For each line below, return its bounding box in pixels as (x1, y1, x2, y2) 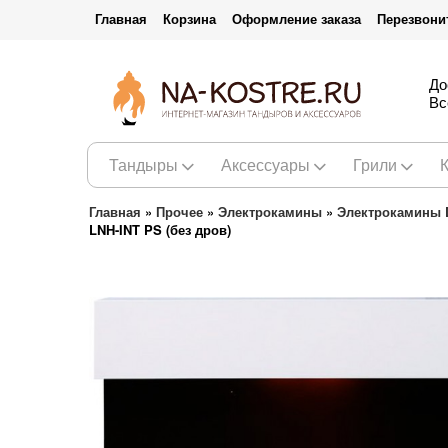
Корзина (163, 9, 216, 28)
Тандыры (109, 153, 178, 176)
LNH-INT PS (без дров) (88, 220, 231, 239)
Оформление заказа (232, 9, 361, 28)
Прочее (155, 202, 203, 221)
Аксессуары (221, 153, 310, 176)
